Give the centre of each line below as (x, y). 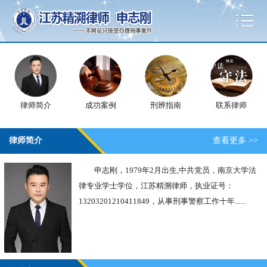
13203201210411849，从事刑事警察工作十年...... (162, 201)
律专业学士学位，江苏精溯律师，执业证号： (156, 186)
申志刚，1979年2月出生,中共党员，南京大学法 (167, 170)
